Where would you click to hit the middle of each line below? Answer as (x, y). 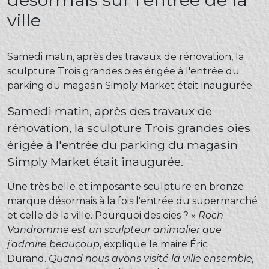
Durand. (28, 259)
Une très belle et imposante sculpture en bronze (125, 187)
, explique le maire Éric (154, 244)
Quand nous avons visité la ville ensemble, (151, 259)
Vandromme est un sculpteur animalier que (114, 230)
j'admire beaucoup (53, 244)
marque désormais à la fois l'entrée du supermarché (132, 201)
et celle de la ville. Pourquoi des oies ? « (103, 216)
